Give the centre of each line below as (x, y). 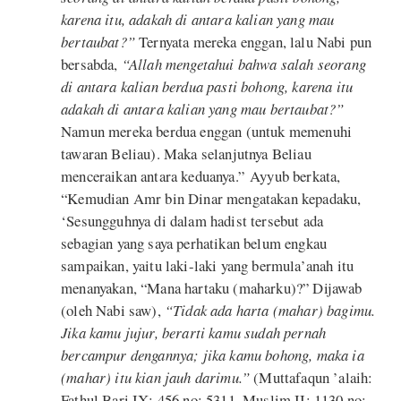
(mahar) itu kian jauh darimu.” (156, 377)
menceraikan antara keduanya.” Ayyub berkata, (201, 175)
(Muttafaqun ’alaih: (311, 377)
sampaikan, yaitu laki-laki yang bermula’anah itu (208, 265)
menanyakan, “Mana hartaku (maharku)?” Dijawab (212, 287)
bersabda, (91, 64)
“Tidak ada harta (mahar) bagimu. (270, 310)
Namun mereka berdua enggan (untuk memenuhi (207, 131)
